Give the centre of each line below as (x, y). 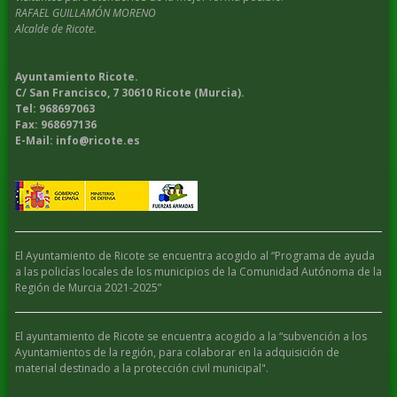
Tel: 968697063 (54, 108)
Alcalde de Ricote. (55, 28)
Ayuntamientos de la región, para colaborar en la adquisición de (177, 352)
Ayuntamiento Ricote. (76, 76)
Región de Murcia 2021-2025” (88, 287)
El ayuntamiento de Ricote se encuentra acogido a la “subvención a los (191, 336)
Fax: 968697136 (55, 124)
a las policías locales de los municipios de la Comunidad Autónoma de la (198, 271)
